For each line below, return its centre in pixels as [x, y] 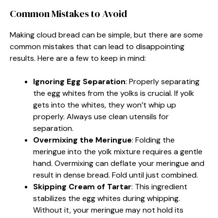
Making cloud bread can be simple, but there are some [106, 35]
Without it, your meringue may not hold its [108, 210]
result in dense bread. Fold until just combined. [116, 175]
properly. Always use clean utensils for [101, 116]
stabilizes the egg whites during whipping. [107, 198]
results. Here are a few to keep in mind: [78, 58]
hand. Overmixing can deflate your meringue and [119, 163]
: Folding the [153, 140]
